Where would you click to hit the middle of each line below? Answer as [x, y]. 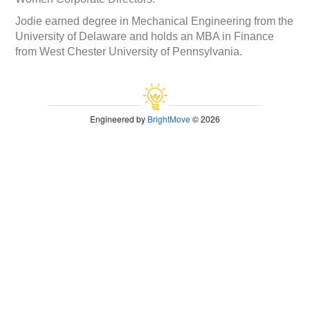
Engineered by [119, 118]
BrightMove [169, 118]
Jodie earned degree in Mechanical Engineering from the [155, 21]
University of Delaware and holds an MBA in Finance [145, 36]
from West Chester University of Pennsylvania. [129, 51]
